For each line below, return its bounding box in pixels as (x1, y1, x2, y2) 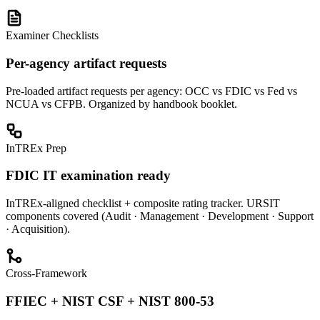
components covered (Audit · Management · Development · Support (6, 210, 314, 223)
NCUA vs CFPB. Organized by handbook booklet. (6, 97, 237, 110)
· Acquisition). (6, 223, 70, 236)
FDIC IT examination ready (6, 168, 171, 184)
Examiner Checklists (6, 29, 99, 42)
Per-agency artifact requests (6, 55, 166, 71)
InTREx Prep (6, 141, 66, 154)
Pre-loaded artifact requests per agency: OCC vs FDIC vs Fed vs (6, 84, 297, 97)
